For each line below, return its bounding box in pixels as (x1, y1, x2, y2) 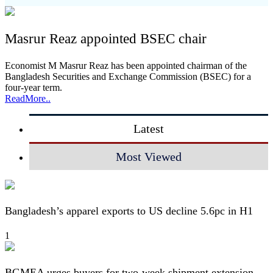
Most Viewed (116, 149, 182, 163)
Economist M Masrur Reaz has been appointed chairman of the (5, 60, 247, 71)
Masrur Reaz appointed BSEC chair (5, 31, 207, 47)
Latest (133, 121, 164, 135)
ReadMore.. (5, 93, 51, 104)
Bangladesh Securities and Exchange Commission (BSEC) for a (5, 71, 251, 82)
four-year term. (5, 82, 62, 93)
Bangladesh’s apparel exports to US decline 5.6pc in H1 (5, 204, 253, 217)
